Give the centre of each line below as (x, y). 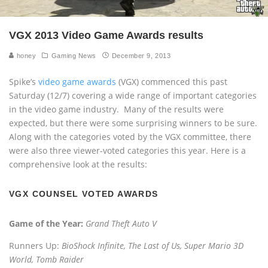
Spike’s (24, 81)
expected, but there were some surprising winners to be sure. (133, 123)
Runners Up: (35, 245)
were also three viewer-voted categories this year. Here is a (127, 150)
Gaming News (74, 55)
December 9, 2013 (141, 55)
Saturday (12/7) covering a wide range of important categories (133, 95)
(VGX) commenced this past (172, 81)
